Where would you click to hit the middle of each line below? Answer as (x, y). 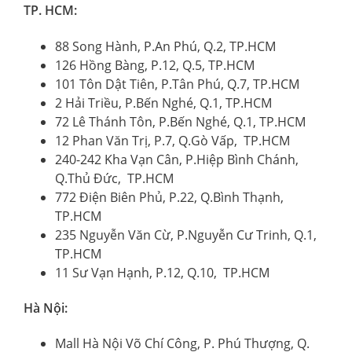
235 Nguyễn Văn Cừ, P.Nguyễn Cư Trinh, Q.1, (186, 235)
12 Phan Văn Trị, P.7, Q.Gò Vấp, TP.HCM (172, 140)
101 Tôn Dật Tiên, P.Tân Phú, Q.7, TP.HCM (177, 84)
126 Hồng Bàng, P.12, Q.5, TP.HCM (155, 65)
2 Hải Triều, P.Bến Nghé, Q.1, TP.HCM (163, 103)
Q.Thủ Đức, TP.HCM (114, 178)
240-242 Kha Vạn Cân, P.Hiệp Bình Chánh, (177, 159)
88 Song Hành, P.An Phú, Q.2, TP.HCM (165, 46)
